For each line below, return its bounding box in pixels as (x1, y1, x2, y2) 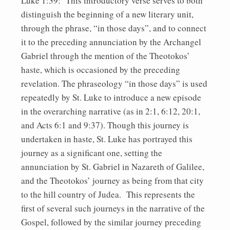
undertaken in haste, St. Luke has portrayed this (21, 132, 193, 145)
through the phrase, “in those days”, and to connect (21, 22, 206, 34)
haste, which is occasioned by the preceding (21, 63, 180, 75)
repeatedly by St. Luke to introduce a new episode (21, 91, 201, 103)
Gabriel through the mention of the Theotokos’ (21, 49, 190, 62)
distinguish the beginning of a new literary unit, (21, 8, 194, 20)
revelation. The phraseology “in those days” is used (21, 77, 207, 89)
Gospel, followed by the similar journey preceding (21, 216, 201, 228)
